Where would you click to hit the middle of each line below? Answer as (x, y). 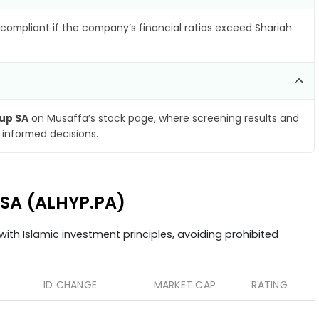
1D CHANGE (69, 285)
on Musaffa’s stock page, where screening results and (164, 118)
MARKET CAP (184, 285)
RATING (270, 285)
